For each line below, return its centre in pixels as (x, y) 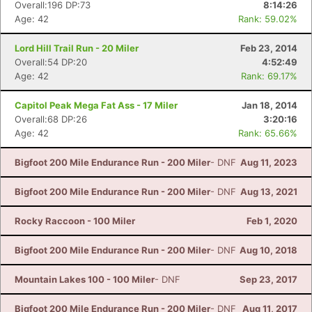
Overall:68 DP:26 (51, 119)
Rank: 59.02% (268, 19)
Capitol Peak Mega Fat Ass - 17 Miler (96, 105)
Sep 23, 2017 (268, 279)
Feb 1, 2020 (272, 221)
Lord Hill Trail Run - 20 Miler (77, 48)
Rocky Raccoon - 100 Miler (75, 221)
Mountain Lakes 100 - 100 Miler (85, 279)
